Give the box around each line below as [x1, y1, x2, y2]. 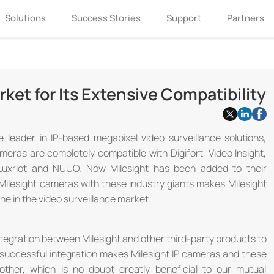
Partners [227, 12, 265, 24]
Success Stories [72, 12, 141, 24]
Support [166, 12, 202, 24]
